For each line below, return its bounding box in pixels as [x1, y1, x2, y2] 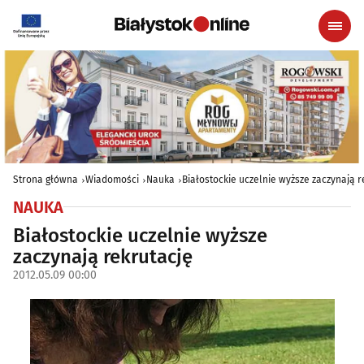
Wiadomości [85, 173, 139, 185]
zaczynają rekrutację [13, 245, 193, 268]
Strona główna [13, 173, 78, 185]
